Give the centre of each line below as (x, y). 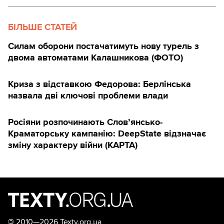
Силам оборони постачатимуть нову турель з (103, 46)
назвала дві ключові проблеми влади (88, 96)
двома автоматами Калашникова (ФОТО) (95, 58)
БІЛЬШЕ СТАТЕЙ (42, 27)
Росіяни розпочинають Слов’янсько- (85, 122)
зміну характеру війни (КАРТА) (73, 145)
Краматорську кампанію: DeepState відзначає (107, 134)
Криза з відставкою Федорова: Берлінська (99, 84)
